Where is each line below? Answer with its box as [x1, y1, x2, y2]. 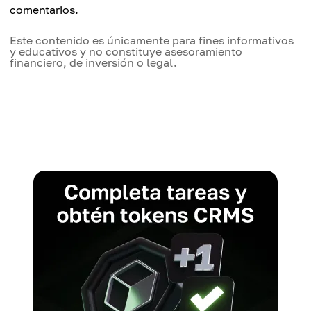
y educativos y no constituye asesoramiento [10, 44, 242, 59]
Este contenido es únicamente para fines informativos [10, 33, 294, 48]
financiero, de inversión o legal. [10, 56, 177, 70]
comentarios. [10, 3, 78, 17]
